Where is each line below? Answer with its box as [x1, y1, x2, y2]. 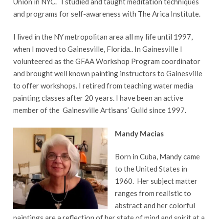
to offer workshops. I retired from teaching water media [13, 81, 193, 90]
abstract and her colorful [114, 201, 195, 210]
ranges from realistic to [114, 189, 191, 197]
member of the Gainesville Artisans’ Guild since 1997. [13, 106, 186, 114]
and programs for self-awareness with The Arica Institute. [13, 9, 200, 18]
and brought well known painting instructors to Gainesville [13, 69, 202, 78]
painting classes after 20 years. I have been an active [13, 93, 183, 102]
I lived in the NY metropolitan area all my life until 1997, [13, 32, 193, 41]
